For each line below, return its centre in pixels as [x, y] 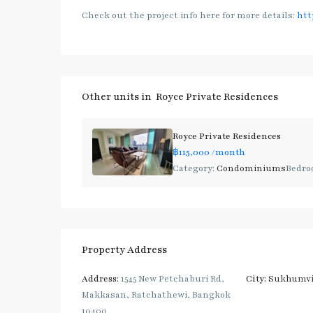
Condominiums [252, 168]
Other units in [119, 97]
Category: [195, 168]
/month [229, 152]
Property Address [124, 250]
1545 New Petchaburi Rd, [172, 279]
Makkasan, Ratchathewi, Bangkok [156, 295]
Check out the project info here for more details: [189, 15]
